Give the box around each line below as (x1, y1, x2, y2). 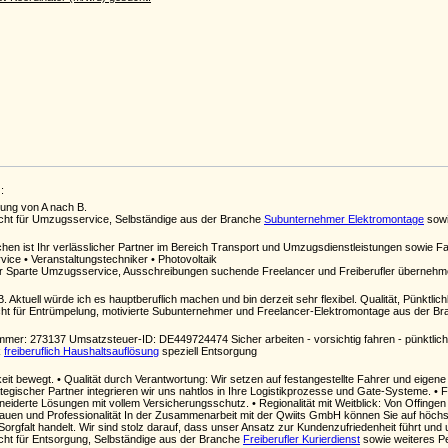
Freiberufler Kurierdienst (243, 433, 360, 445)
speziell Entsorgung (159, 345, 257, 357)
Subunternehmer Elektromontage (264, 213, 424, 225)
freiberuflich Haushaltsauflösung (4, 345, 159, 357)
